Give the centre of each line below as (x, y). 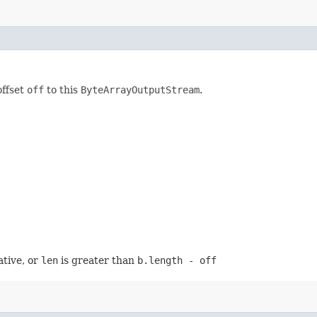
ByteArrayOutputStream (140, 90)
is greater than (98, 260)
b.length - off (177, 260)
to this (62, 90)
